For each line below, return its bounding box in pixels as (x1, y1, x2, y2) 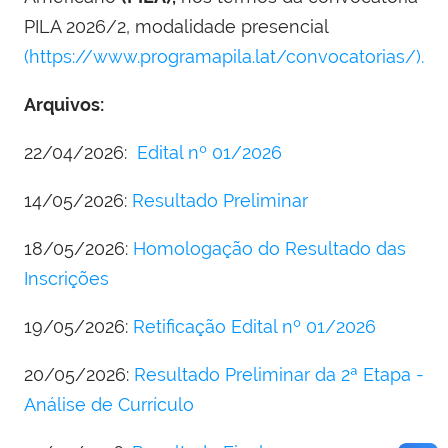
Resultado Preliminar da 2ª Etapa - (134, 364, 424, 386)
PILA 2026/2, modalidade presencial (24, 16, 328, 38)
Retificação (133, 316, 231, 338)
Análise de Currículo (24, 394, 194, 416)
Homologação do (133, 238, 285, 260)
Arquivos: (24, 94, 104, 116)
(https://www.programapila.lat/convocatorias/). (24, 46, 424, 68)
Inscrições (24, 268, 109, 290)
